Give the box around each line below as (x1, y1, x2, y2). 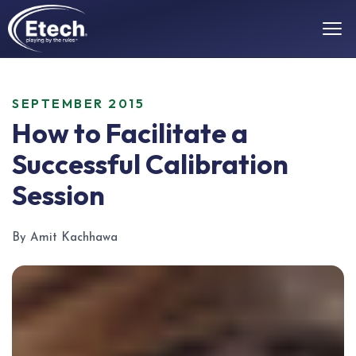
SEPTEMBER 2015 (12, 95, 145, 111)
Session (12, 178, 105, 212)
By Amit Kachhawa (12, 232, 118, 244)
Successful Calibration (12, 147, 288, 181)
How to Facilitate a (12, 116, 248, 150)
